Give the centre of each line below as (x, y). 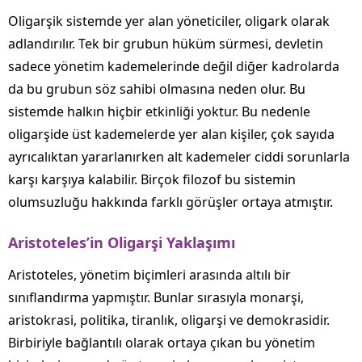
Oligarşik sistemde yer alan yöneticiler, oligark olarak (169, 21)
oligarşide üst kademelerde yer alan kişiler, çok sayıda (171, 135)
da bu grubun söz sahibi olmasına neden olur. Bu (157, 89)
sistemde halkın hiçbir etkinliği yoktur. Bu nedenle (159, 112)
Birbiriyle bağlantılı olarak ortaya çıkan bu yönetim (162, 343)
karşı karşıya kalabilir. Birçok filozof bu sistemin (152, 180)
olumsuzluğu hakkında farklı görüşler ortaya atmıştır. (170, 202)
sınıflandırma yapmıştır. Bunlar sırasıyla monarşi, (156, 298)
